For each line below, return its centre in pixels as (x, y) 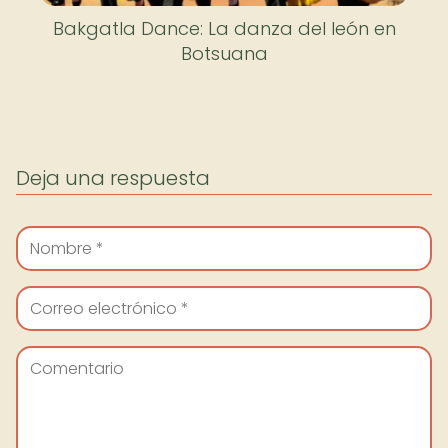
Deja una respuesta (113, 178)
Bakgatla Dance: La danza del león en (224, 28)
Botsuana (224, 53)
